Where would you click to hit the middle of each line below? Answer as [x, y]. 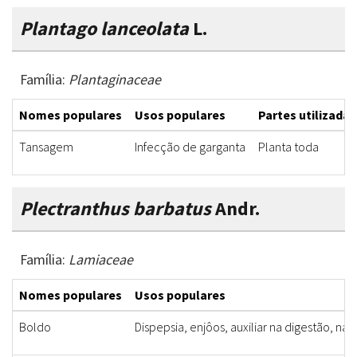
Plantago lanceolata [106, 29]
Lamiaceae [101, 260]
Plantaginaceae [115, 80]
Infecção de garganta [190, 147]
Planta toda [288, 147]
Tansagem [46, 147]
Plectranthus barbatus [116, 209]
